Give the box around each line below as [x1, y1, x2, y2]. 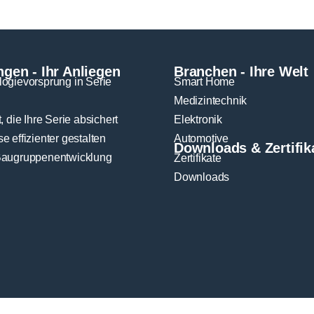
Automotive [174, 132, 228, 144]
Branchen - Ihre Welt [174, 63, 308, 79]
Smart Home [174, 75, 235, 88]
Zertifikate [174, 151, 221, 164]
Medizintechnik [174, 94, 247, 107]
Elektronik [174, 113, 222, 125]
